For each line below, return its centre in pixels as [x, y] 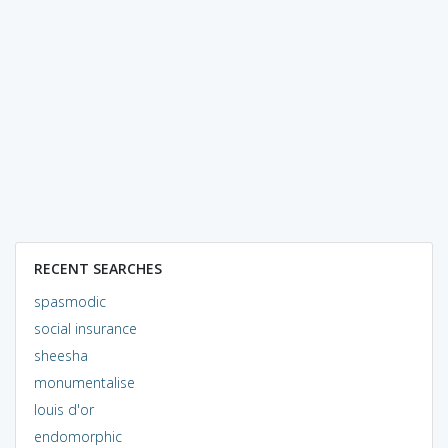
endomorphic [77, 436]
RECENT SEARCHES [97, 268]
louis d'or [63, 409]
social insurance [85, 328]
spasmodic [69, 301]
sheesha [60, 355]
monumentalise [84, 382]
